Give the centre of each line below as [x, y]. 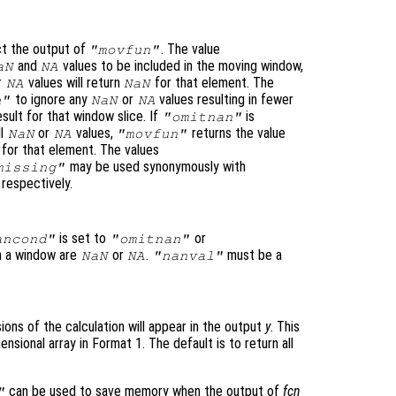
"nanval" [188, 256]
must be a [253, 255]
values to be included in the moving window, [181, 66]
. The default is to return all [218, 344]
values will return [74, 83]
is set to [83, 239]
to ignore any [51, 100]
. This [285, 327]
